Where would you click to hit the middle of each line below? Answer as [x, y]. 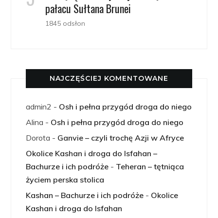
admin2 [39, 107]
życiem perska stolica [65, 180]
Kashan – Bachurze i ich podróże [85, 195]
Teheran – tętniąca [150, 167]
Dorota [38, 138]
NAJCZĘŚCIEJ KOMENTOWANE [109, 79]
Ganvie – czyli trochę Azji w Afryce [121, 138]
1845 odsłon [65, 24]
